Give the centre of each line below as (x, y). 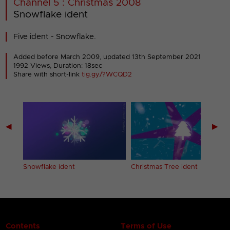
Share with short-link (48, 74)
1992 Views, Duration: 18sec (58, 66)
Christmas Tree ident (165, 167)
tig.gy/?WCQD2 (107, 74)
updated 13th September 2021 (152, 57)
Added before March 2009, (59, 57)
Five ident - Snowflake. (55, 36)
